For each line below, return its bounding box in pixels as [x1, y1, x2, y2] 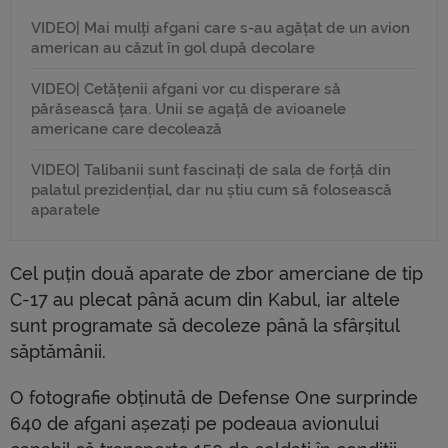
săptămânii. [10, 341, 106, 363]
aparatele [31, 201, 100, 220]
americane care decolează [31, 120, 222, 139]
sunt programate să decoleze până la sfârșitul [10, 315, 400, 337]
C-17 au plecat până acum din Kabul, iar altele [10, 289, 400, 311]
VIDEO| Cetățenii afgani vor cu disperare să [31, 80, 341, 99]
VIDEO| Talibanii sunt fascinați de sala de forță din [31, 161, 391, 180]
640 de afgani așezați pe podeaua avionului [10, 413, 379, 435]
